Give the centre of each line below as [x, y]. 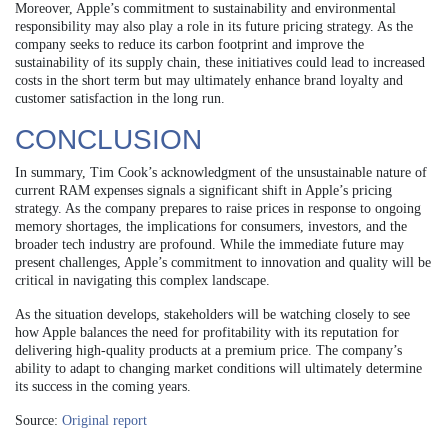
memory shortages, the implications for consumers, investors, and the [211, 226]
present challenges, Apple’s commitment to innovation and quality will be [223, 262]
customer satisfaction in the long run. [120, 98]
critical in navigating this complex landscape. [142, 280]
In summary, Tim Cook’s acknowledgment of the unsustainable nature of [221, 172]
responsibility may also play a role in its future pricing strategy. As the [214, 26]
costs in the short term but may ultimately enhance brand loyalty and [209, 80]
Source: [38, 420]
